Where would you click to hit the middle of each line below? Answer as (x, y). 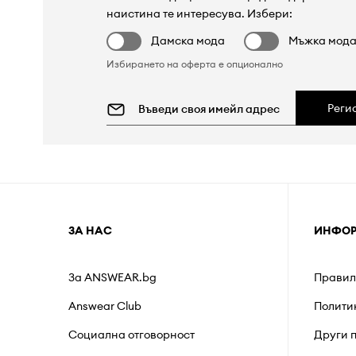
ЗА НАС (90, 230)
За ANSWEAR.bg (112, 277)
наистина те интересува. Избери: (200, 13)
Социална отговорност (131, 334)
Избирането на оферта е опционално (195, 64)
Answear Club (104, 306)
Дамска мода (188, 40)
